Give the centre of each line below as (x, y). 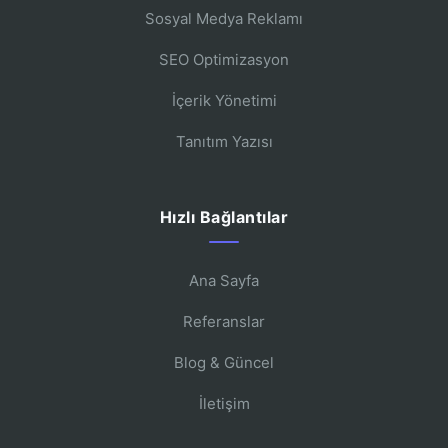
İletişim (224, 404)
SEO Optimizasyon (224, 60)
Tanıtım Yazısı (224, 142)
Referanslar (224, 322)
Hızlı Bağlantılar (224, 217)
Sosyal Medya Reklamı (224, 19)
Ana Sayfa (224, 281)
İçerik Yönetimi (224, 101)
